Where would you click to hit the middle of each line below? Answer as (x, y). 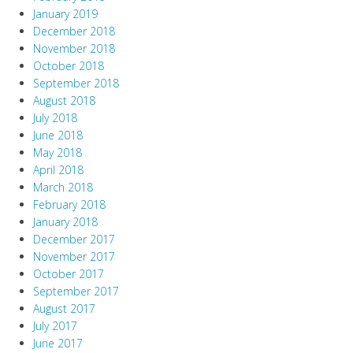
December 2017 (74, 240)
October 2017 (69, 274)
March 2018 (63, 188)
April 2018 (58, 170)
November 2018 (74, 49)
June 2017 (58, 344)
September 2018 (76, 84)
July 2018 (55, 118)
